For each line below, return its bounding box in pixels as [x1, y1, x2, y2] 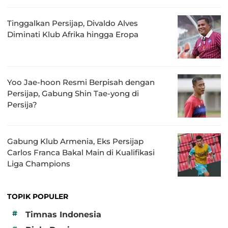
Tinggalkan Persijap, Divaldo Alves [7, 18, 138, 28]
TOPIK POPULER [7, 192, 68, 202]
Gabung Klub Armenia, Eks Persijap [7, 136, 144, 147]
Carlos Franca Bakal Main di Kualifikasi [7, 148, 155, 158]
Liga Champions [7, 159, 70, 169]
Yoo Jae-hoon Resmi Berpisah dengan [7, 77, 155, 88]
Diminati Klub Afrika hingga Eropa [7, 30, 138, 40]
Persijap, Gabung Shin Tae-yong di [7, 89, 139, 99]
